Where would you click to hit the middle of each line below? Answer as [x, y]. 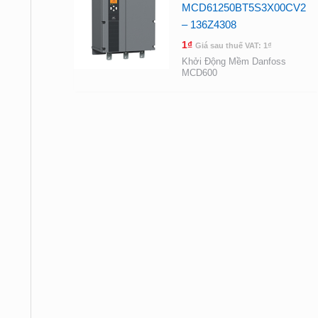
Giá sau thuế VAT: [230, 45]
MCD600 [200, 72]
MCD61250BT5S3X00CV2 [244, 8]
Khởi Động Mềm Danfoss [234, 61]
